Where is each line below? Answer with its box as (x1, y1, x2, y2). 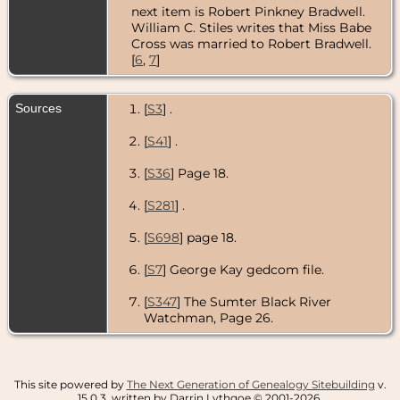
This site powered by (13, 377, 127, 391)
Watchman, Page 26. (143, 309, 273, 326)
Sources (15, 100, 65, 115)
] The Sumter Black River (176, 293, 331, 310)
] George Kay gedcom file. (162, 261, 324, 278)
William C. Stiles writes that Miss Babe (131, 19, 371, 36)
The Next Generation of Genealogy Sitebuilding (126, 377, 375, 391)
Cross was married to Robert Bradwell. (131, 35, 371, 52)
